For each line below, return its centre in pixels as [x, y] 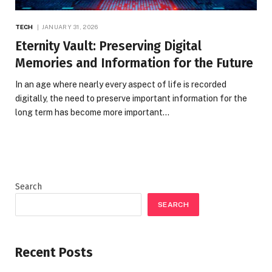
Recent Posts [54, 252]
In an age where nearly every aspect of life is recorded [121, 84]
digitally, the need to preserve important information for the [131, 98]
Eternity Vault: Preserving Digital [108, 46]
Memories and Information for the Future [134, 63]
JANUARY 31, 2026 [70, 26]
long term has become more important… [92, 112]
